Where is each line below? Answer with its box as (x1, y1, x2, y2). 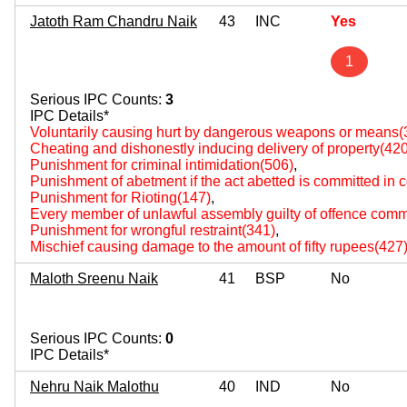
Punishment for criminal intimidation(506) (30, 156, 293, 173)
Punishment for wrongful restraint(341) (30, 222, 275, 238)
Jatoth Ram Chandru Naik (30, 13, 197, 29)
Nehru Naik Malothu (30, 378, 159, 394)
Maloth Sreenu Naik (30, 270, 158, 286)
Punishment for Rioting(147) (30, 189, 211, 205)
